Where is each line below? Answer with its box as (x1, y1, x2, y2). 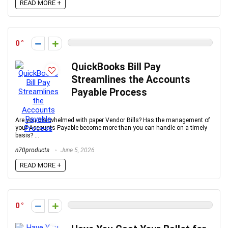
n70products (15, 146, 49, 154)
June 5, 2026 (59, 146, 95, 154)
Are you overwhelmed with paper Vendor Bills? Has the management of (15, 116, 210, 124)
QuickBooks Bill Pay (71, 61, 161, 73)
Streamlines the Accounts (71, 73, 190, 85)
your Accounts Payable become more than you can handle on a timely (15, 124, 207, 131)
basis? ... (15, 131, 39, 139)
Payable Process (71, 86, 147, 98)
